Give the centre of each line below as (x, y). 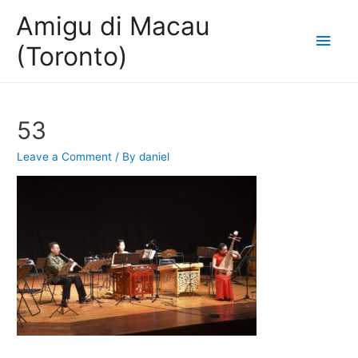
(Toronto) (72, 56)
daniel (155, 157)
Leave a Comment (65, 157)
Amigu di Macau (113, 26)
